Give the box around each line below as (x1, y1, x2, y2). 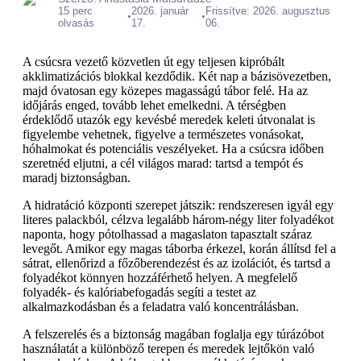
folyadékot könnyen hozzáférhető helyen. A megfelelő (23, 271, 297, 284)
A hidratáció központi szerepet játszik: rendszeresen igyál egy (23, 198, 334, 212)
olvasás (58, 17, 94, 29)
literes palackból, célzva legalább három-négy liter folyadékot (23, 213, 334, 226)
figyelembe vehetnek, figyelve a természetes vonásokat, (23, 127, 304, 141)
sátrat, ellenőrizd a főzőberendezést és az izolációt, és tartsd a (23, 256, 330, 270)
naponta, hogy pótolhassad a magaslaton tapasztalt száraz (23, 227, 312, 241)
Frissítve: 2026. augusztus (205, 5, 330, 17)
